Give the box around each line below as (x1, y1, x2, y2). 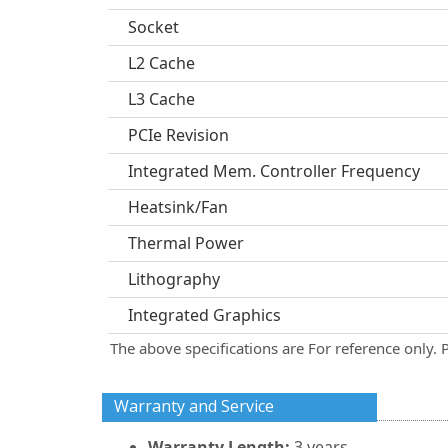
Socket (128, 16, 179, 38)
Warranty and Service (114, 395, 274, 417)
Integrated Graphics (128, 304, 281, 326)
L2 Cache (128, 52, 195, 74)
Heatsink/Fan (128, 196, 228, 218)
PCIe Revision (128, 124, 229, 146)
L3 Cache (128, 88, 195, 110)
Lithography (128, 268, 220, 290)
